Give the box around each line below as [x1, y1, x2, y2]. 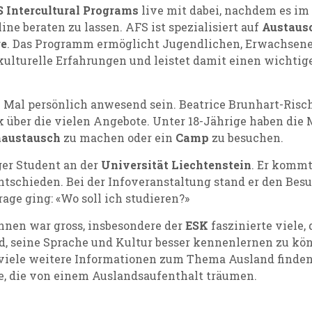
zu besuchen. [209, 130, 286, 145]
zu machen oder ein [61, 130, 175, 145]
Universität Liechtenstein [101, 157, 251, 172]
